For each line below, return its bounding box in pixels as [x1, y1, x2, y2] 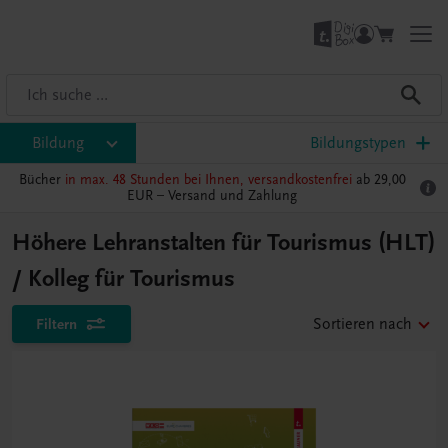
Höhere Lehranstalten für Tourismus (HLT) [12, 228, 435, 257]
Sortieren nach [313, 315, 412, 333]
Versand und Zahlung [168, 187, 297, 204]
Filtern [36, 315, 77, 333]
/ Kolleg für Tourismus [12, 264, 235, 293]
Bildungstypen [310, 134, 406, 152]
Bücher [18, 171, 65, 188]
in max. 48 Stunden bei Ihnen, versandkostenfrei [64, 171, 352, 188]
